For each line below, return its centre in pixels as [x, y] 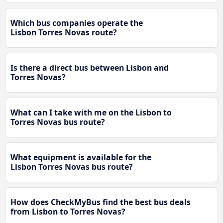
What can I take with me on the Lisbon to [91, 113]
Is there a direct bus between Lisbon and [90, 68]
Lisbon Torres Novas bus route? [72, 167]
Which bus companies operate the [77, 23]
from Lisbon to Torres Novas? [68, 212]
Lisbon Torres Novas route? [64, 33]
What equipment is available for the [81, 158]
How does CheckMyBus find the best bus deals [101, 202]
